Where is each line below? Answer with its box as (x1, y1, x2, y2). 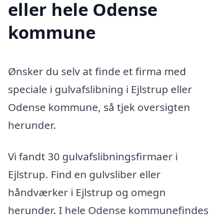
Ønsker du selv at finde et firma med (8, 64, 186, 78)
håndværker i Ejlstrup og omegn (8, 185, 166, 200)
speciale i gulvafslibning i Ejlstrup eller (8, 82, 192, 96)
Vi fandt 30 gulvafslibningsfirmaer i (8, 149, 178, 164)
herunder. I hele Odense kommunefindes (8, 203, 209, 218)
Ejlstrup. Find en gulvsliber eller (8, 167, 161, 182)
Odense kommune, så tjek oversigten (8, 100, 190, 114)
